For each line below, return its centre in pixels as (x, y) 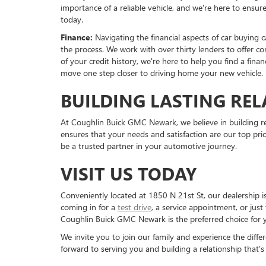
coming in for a (89, 207)
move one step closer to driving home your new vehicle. (162, 73)
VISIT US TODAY (129, 174)
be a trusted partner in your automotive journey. (149, 146)
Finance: (77, 37)
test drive (134, 207)
